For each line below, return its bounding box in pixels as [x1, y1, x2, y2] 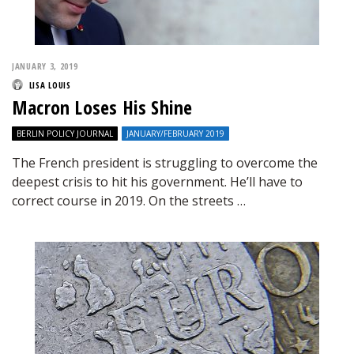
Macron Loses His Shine [12, 94, 193, 120]
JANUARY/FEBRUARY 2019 [126, 128, 224, 139]
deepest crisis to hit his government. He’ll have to [12, 173, 303, 190]
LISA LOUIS [28, 79, 71, 91]
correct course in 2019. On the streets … [12, 192, 246, 209]
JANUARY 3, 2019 [12, 60, 78, 72]
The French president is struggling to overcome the [12, 154, 318, 171]
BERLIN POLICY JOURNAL [17, 128, 113, 139]
